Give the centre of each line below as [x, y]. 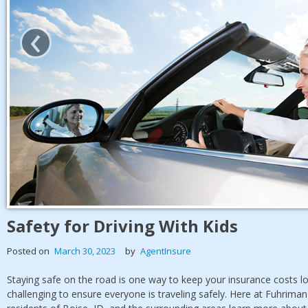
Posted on [29, 251]
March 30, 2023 [85, 251]
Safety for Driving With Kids [122, 225]
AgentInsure [166, 251]
